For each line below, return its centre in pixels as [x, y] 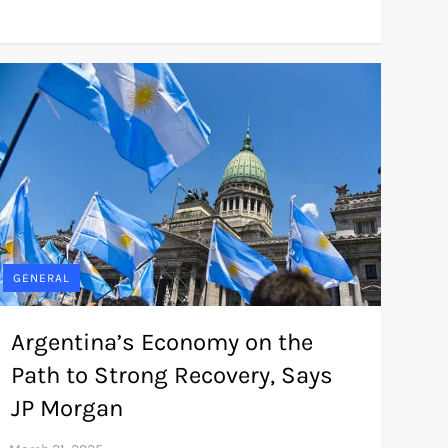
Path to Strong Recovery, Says [171, 375]
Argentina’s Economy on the [161, 342]
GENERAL [41, 278]
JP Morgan [66, 408]
